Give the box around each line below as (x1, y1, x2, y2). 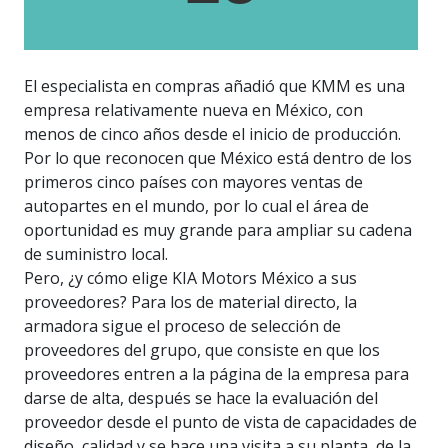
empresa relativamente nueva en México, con (24, 99, 363, 122)
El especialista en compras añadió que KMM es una (24, 75, 405, 98)
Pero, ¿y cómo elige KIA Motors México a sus (24, 267, 357, 290)
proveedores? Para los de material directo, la (24, 291, 357, 314)
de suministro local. (24, 243, 168, 266)
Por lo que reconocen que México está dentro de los (24, 147, 412, 170)
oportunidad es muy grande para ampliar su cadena (24, 219, 412, 242)
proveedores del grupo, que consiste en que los (24, 339, 380, 362)
